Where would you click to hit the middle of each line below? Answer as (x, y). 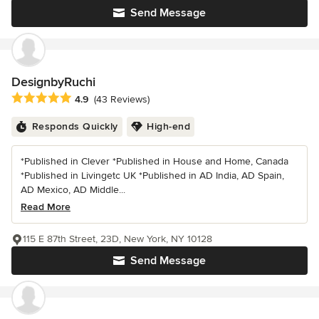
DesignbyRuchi (53, 82)
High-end (168, 126)
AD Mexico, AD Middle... (73, 189)
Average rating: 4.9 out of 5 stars (91, 98)
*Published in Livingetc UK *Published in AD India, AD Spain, (152, 175)
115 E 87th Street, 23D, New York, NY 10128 (117, 239)
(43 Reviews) (122, 100)
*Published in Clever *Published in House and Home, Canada (155, 161)
